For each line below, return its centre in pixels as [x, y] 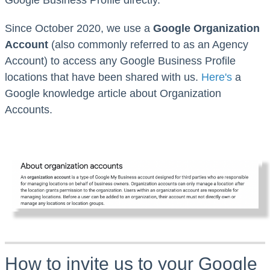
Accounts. [30, 109]
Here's [217, 77]
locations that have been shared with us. [103, 77]
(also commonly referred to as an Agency [148, 44]
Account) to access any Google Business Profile [120, 61]
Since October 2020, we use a [79, 28]
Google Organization [206, 28]
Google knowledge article [66, 93]
